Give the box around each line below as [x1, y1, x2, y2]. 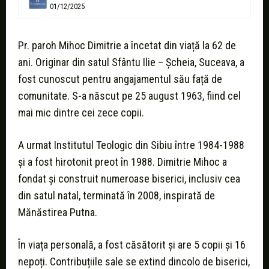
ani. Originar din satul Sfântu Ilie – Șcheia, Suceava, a [18, 56, 244, 69]
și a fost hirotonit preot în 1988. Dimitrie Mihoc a [18, 156, 227, 169]
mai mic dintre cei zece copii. [18, 106, 144, 119]
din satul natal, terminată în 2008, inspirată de [18, 189, 215, 202]
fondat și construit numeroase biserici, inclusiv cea [18, 172, 240, 186]
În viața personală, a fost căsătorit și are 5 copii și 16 [18, 238, 246, 252]
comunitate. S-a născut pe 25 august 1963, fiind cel [18, 89, 241, 103]
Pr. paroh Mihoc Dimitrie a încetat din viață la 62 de [18, 39, 236, 52]
